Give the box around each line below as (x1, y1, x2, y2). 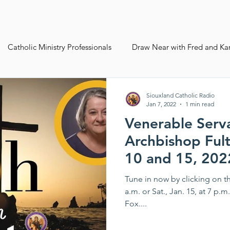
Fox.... (125, 199, 147, 208)
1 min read (185, 100, 214, 108)
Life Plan (43, 124, 72, 134)
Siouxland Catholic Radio (146, 91, 215, 99)
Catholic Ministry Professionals (8, 42, 111, 52)
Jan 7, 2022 (146, 100, 176, 108)
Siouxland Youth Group (32, 83, 111, 93)
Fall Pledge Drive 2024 (131, 83, 208, 93)
